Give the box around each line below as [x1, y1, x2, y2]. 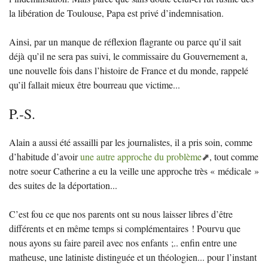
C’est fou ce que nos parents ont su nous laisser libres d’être [9, 207, 233, 220]
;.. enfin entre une [171, 236, 237, 249]
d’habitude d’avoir [9, 150, 80, 163]
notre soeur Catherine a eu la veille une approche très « [9, 164, 215, 177]
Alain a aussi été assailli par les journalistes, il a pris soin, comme [9, 135, 252, 148]
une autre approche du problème [80, 150, 202, 163]
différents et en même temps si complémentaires [9, 221, 188, 234]
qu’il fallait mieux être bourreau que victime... [9, 78, 180, 91]
